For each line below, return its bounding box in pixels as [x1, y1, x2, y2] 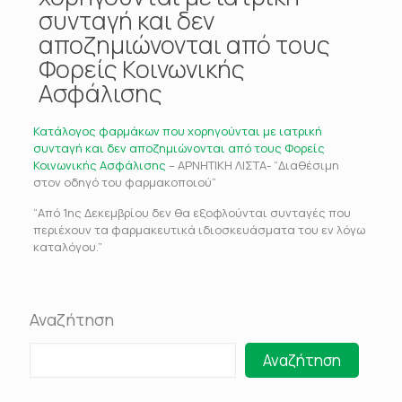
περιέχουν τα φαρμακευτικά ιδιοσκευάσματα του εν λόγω [32, 222, 365, 238]
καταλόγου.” [32, 239, 102, 255]
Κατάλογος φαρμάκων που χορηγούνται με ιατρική [32, 123, 322, 139]
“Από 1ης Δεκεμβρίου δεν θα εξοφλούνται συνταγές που [32, 205, 351, 221]
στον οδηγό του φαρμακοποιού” [32, 174, 216, 190]
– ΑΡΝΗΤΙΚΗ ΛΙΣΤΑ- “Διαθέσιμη [165, 157, 339, 173]
